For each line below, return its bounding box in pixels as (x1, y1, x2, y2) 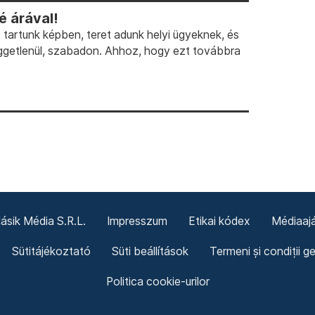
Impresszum (106, 214, 167, 228)
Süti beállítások (111, 244, 188, 258)
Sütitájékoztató (11, 244, 91, 258)
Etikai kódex (188, 214, 250, 228)
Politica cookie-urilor (105, 274, 210, 288)
